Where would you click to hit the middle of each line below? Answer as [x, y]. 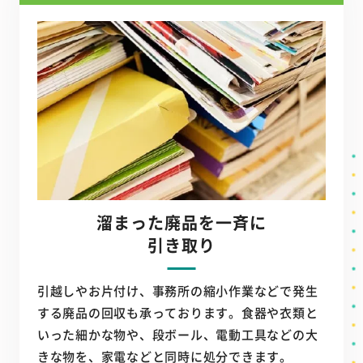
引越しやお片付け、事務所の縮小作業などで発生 [177, 291]
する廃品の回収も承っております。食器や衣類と [177, 313]
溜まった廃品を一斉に [181, 223]
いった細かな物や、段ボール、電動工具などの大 [177, 335]
